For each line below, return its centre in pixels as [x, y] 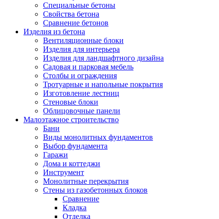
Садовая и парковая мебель [88, 66]
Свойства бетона [71, 14]
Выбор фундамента [75, 146]
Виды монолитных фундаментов [98, 137]
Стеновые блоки [71, 102]
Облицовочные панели [82, 110]
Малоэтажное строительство [71, 119]
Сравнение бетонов [76, 22]
